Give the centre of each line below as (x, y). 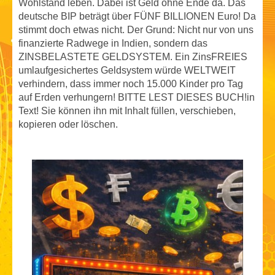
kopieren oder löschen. (68, 124)
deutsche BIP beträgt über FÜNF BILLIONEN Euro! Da (137, 16)
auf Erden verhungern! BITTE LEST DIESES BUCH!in (137, 97)
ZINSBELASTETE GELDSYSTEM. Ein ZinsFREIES (133, 56)
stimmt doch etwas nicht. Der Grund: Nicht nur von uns (136, 29)
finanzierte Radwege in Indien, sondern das (113, 43)
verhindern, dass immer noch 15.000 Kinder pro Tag (131, 83)
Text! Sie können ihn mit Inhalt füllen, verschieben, (127, 110)
